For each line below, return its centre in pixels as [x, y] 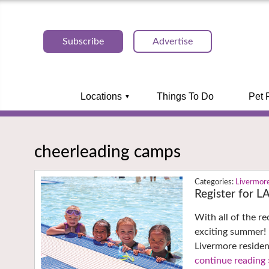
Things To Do [185, 96]
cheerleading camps [107, 152]
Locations [101, 96]
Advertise [173, 41]
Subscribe [83, 41]
